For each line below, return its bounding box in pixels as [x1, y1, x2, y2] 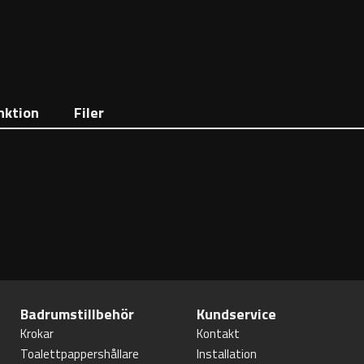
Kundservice [196, 303, 276, 325]
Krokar [20, 324, 54, 343]
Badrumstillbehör [20, 303, 135, 325]
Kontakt [196, 324, 240, 343]
